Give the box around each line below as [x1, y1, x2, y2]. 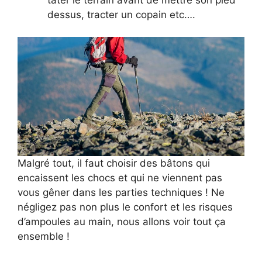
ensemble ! [18, 230, 70, 242]
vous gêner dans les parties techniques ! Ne [18, 186, 225, 198]
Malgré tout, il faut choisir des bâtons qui [18, 157, 210, 169]
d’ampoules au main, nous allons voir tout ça [18, 215, 226, 227]
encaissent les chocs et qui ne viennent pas [18, 171, 222, 184]
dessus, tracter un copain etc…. [47, 8, 195, 20]
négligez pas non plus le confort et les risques [18, 201, 233, 213]
